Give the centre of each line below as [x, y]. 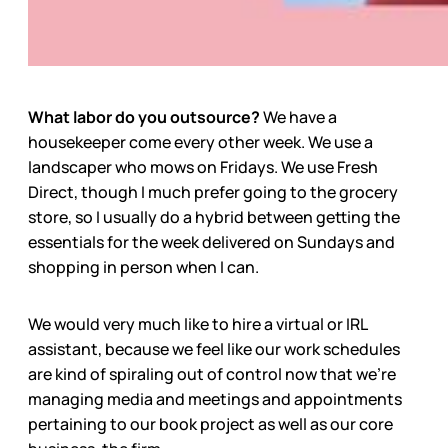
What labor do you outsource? [145, 116]
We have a [300, 116]
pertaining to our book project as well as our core [210, 423]
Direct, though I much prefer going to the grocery [213, 191]
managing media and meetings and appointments [215, 398]
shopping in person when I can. [143, 266]
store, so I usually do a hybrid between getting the [214, 216]
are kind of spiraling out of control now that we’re [212, 373]
